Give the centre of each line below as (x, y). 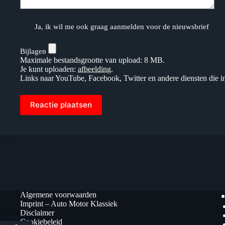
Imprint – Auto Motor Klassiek (69, 204)
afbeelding (94, 69)
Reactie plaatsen (61, 105)
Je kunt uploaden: (49, 69)
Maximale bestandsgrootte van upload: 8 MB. (92, 60)
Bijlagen (34, 51)
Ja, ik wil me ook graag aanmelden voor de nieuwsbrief (121, 26)
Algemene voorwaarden (58, 195)
